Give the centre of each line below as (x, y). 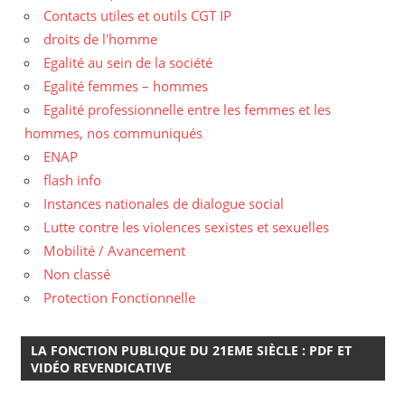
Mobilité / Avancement (114, 251)
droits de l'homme (100, 39)
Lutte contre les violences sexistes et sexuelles (186, 227)
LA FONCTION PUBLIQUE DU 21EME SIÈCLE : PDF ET (191, 350)
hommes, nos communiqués (113, 133)
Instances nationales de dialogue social (164, 204)
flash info (72, 180)
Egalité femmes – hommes (126, 86)
